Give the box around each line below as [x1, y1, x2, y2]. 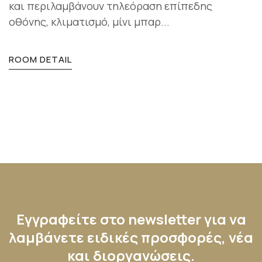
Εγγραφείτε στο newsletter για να [16, 209, 246, 229]
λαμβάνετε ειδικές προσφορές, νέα [9, 227, 253, 247]
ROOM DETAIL [9, 53, 72, 66]
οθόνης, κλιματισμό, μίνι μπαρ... [9, 15, 170, 29]
